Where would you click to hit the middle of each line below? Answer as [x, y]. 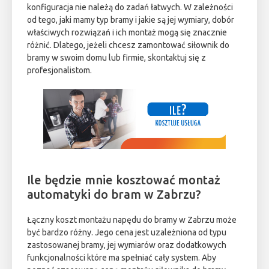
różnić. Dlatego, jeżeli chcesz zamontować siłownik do [128, 45]
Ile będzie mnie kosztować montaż [124, 180]
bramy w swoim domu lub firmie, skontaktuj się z [116, 57]
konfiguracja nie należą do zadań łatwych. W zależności [130, 7]
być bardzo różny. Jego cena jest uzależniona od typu [127, 233]
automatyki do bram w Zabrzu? [114, 195]
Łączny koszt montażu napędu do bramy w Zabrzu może [132, 220]
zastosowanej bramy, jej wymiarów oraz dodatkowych [127, 245]
